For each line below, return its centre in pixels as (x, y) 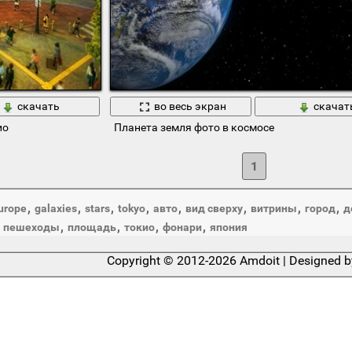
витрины (273, 208)
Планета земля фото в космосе (194, 127)
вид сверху (214, 208)
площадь (92, 227)
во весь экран (190, 106)
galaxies (55, 208)
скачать (38, 106)
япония (228, 227)
